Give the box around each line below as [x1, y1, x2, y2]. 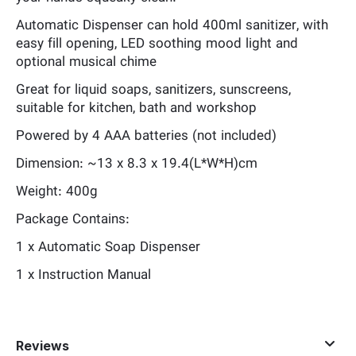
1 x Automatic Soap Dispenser [16, 238, 200, 257]
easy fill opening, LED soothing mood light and [16, 35, 298, 53]
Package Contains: [16, 211, 130, 229]
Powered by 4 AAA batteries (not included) [16, 127, 277, 145]
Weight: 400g [16, 183, 98, 201]
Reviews [16, 338, 69, 354]
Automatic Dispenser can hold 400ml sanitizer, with [16, 17, 328, 35]
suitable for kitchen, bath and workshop [16, 99, 257, 118]
